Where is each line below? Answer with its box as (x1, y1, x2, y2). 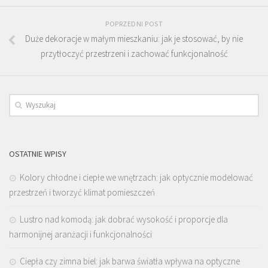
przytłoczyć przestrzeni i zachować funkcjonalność (40, 48, 228, 60)
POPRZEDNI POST (105, 19, 163, 29)
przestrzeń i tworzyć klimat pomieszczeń (9, 187, 155, 199)
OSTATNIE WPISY (9, 148, 66, 160)
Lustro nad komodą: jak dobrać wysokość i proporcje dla (20, 214, 228, 226)
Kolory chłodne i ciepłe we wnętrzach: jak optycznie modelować (20, 172, 253, 184)
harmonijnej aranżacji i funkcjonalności (9, 229, 152, 240)
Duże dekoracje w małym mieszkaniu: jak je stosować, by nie (25, 33, 243, 45)
